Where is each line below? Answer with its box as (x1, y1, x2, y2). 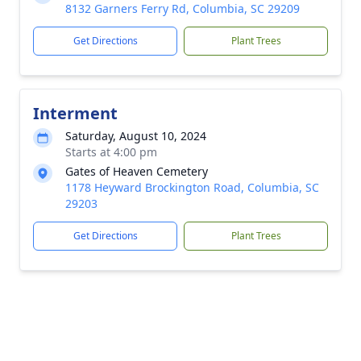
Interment (33, 102, 118, 124)
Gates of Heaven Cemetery (65, 164, 208, 179)
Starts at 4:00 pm (65, 144, 157, 160)
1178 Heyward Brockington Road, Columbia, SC (65, 180, 319, 195)
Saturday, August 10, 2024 (65, 128, 206, 143)
